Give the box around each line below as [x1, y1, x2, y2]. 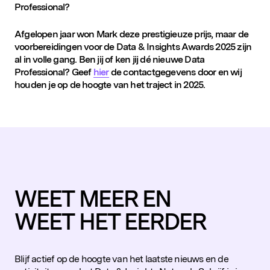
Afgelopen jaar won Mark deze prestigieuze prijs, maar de [14, 28, 249, 40]
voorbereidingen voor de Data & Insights [14, 40, 181, 52]
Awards [181, 40, 214, 52]
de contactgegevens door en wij [108, 66, 242, 78]
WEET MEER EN [14, 184, 172, 212]
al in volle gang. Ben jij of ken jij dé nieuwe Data [14, 53, 205, 65]
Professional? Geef [14, 66, 93, 78]
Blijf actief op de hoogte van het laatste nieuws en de [14, 253, 228, 265]
